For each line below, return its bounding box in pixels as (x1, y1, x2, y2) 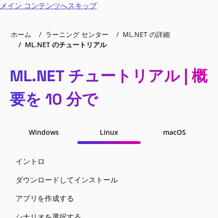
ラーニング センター (45, 30, 109, 39)
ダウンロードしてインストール (16, 175, 118, 184)
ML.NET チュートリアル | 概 (10, 66, 207, 86)
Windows (29, 127, 59, 137)
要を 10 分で (10, 90, 98, 109)
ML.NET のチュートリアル (25, 40, 107, 49)
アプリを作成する (16, 193, 74, 203)
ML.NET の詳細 (123, 30, 170, 39)
